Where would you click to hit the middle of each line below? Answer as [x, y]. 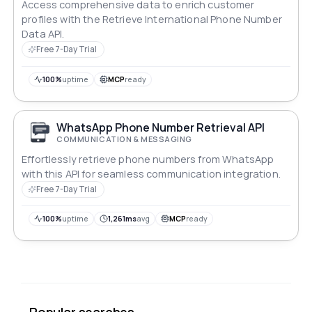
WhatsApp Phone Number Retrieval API [161, 128]
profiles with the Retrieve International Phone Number [152, 19]
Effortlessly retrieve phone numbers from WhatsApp [148, 159]
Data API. [43, 34]
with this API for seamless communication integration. [151, 173]
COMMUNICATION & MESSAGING [124, 139]
